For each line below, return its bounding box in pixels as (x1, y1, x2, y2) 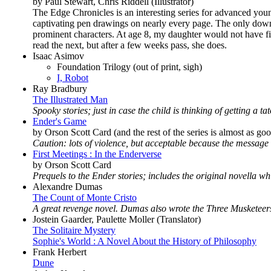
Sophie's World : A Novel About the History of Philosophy (33, 235, 256, 246)
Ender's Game (33, 116, 87, 126)
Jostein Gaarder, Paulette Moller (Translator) (33, 214, 201, 224)
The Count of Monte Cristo (33, 192, 137, 203)
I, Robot (57, 72, 88, 83)
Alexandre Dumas (33, 181, 102, 192)
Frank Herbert (33, 246, 87, 257)
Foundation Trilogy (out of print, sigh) (57, 61, 202, 72)
